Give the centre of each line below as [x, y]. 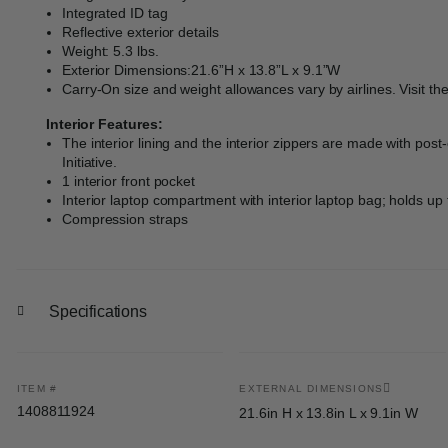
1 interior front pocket [129, 180]
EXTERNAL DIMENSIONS [311, 388]
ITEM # [37, 388]
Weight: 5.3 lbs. [110, 50]
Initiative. [90, 161]
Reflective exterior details [140, 31]
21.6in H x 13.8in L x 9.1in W [328, 412]
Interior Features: [104, 123]
